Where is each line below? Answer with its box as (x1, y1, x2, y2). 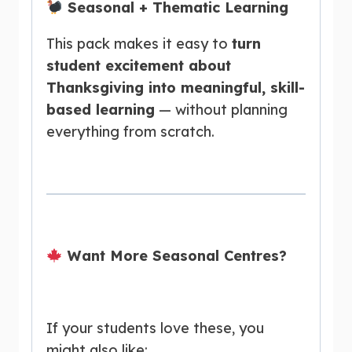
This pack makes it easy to (46, 34, 232, 53)
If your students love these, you (46, 318, 264, 337)
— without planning (155, 100, 288, 119)
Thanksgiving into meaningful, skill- (46, 78, 305, 97)
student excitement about (46, 56, 231, 75)
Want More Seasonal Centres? (62, 246, 287, 265)
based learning (46, 100, 155, 119)
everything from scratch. (46, 122, 214, 141)
